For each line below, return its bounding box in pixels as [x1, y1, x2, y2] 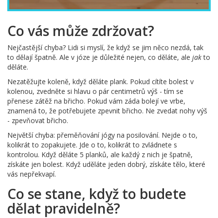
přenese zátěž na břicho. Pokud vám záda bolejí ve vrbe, [7, 96, 185, 106]
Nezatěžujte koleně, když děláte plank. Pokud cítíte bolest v [7, 77, 194, 87]
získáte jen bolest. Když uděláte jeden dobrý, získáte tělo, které [7, 160, 205, 169]
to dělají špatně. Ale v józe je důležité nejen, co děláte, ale [7, 53, 192, 62]
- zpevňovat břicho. [7, 116, 68, 126]
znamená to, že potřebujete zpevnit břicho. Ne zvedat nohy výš [7, 106, 207, 116]
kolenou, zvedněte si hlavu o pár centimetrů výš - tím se [7, 87, 183, 96]
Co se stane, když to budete [7, 184, 186, 203]
